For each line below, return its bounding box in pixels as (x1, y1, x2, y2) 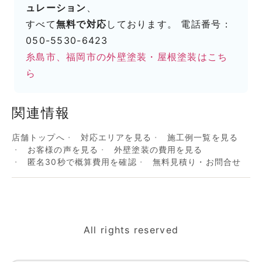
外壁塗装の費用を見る (114, 144, 203, 155)
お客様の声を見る (27, 144, 99, 155)
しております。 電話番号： (106, 18, 232, 30)
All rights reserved (83, 224, 179, 236)
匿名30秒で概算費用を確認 (27, 157, 137, 167)
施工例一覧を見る (167, 132, 238, 143)
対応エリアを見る (80, 132, 151, 143)
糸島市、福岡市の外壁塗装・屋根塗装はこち (26, 51, 228, 63)
